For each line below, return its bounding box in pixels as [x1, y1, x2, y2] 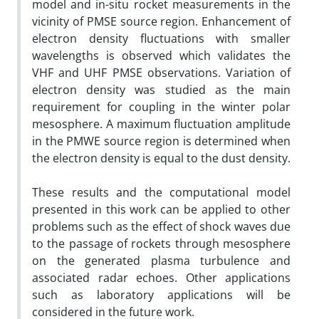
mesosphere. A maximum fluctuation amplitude [32, 115, 291, 132]
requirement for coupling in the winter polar [32, 98, 291, 115]
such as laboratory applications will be [32, 286, 291, 303]
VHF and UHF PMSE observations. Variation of [32, 64, 291, 80]
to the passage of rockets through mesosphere [32, 235, 291, 251]
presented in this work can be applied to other [32, 201, 291, 217]
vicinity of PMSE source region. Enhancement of [32, 13, 291, 29]
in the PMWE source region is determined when [32, 132, 291, 149]
